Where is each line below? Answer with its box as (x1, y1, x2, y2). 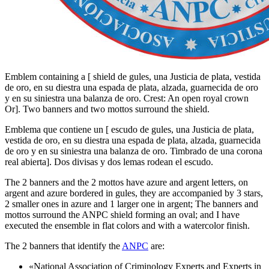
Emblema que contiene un (5, 124, 106, 134)
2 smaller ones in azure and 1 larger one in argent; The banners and (5, 198, 258, 209)
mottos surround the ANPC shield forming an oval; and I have (5, 209, 240, 220)
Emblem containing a (5, 71, 88, 82)
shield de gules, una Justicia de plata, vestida (91, 71, 261, 82)
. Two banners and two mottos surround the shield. (18, 103, 210, 114)
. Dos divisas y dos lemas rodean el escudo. (49, 156, 213, 167)
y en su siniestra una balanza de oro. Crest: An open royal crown (5, 92, 249, 103)
